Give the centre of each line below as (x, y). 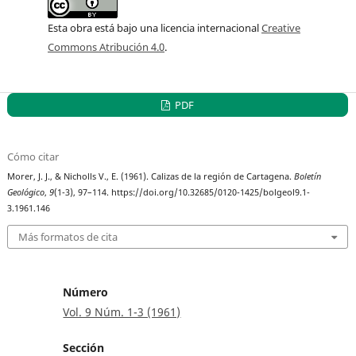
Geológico (26, 193)
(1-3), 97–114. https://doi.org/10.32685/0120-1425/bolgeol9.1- (182, 193)
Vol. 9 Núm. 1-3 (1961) (122, 311)
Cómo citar (33, 157)
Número (86, 292)
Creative (281, 28)
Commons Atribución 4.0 (106, 47)
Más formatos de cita (68, 236)
